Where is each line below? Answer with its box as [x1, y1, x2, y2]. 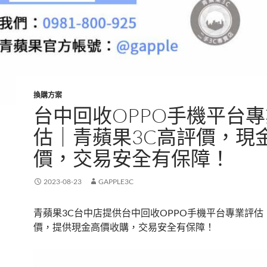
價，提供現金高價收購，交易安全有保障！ [33, 221, 215, 233]
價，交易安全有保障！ [33, 146, 230, 171]
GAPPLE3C [98, 177, 133, 187]
